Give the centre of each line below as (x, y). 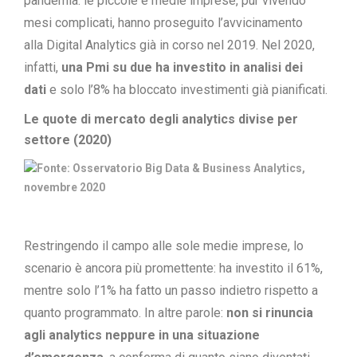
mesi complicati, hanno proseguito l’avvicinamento (163, 23)
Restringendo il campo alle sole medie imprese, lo (164, 246)
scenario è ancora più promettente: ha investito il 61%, (173, 268)
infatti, (43, 67)
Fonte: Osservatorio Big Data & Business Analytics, (171, 168)
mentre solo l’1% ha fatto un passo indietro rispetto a (171, 290)
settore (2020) (68, 140)
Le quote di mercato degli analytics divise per (161, 119)
